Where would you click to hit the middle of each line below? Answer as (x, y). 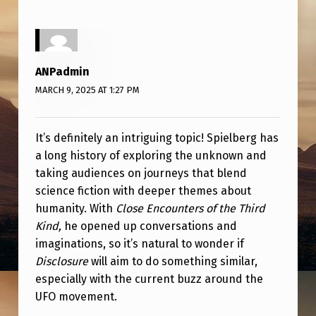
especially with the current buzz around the (149, 279)
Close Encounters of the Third (190, 209)
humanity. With (75, 209)
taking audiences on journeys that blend (141, 174)
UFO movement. (76, 297)
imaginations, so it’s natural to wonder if (139, 244)
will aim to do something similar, (172, 262)
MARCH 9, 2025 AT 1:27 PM (87, 90)
